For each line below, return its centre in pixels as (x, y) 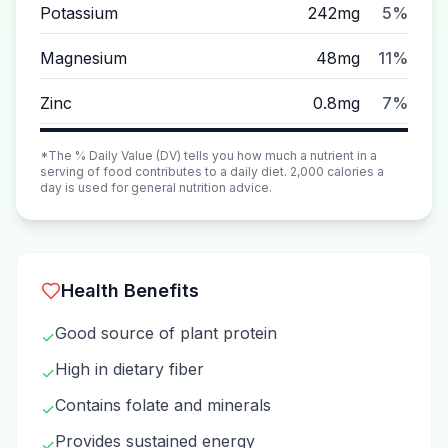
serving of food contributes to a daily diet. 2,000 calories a (212, 171)
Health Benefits (130, 290)
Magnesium (83, 58)
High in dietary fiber (129, 369)
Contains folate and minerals (163, 405)
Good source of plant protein (166, 333)
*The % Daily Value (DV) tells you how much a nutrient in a (208, 155)
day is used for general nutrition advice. (156, 187)
